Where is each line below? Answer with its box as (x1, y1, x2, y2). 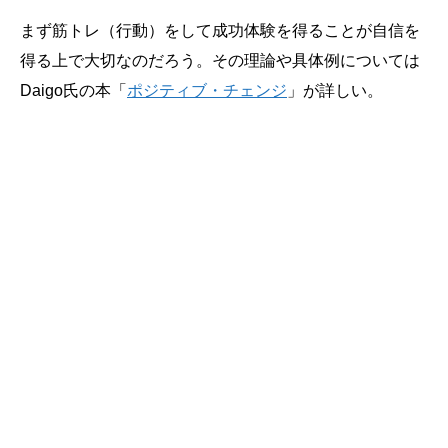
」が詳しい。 (287, 81, 383, 99)
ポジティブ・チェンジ (127, 81, 287, 99)
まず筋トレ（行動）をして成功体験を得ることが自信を (20, 21, 420, 39)
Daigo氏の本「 (20, 81, 127, 99)
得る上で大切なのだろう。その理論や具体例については (20, 51, 420, 69)
